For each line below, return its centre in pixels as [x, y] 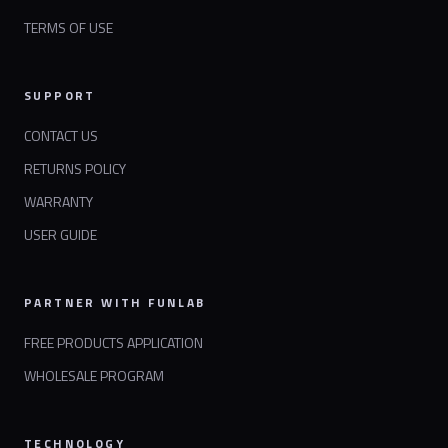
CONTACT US [61, 136]
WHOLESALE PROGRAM [94, 376]
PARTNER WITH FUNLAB [115, 303]
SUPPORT [60, 96]
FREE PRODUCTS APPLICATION [113, 343]
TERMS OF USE [68, 28]
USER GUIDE [60, 235]
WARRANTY [58, 202]
